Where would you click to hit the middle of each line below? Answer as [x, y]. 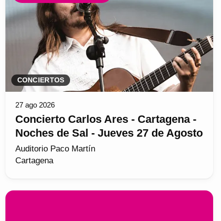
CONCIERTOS [41, 80]
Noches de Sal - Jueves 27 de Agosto [109, 133]
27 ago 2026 [35, 105]
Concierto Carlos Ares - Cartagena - [106, 119]
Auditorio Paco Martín [55, 148]
